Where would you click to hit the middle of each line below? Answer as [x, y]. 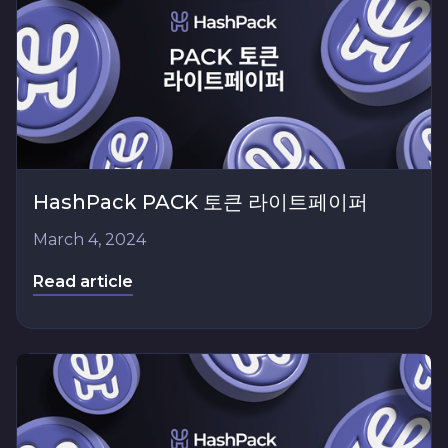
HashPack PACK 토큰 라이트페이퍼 [200, 201]
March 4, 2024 [89, 239]
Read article [83, 281]
